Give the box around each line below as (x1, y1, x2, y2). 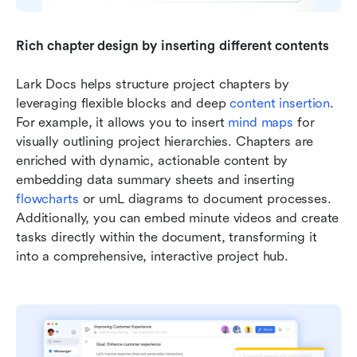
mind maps (228, 114, 294, 130)
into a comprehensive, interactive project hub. (16, 248, 289, 264)
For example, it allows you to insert (16, 114, 229, 130)
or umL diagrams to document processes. (78, 190, 331, 206)
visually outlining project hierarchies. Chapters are (16, 133, 314, 149)
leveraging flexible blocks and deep (16, 95, 230, 111)
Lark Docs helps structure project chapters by (16, 76, 290, 92)
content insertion (229, 95, 331, 111)
